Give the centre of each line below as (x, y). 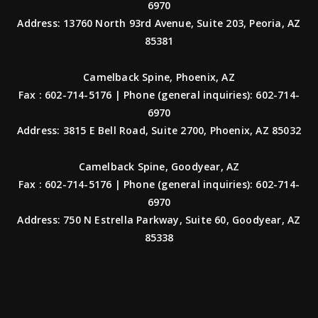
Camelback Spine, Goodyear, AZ (159, 166)
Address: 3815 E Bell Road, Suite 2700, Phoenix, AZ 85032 (159, 130)
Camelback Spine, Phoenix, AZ (159, 77)
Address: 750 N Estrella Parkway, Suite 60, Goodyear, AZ (159, 219)
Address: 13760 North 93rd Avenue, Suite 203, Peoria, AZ (159, 23)
